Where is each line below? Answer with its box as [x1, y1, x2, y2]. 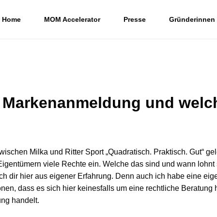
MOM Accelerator [44, 15, 100, 23]
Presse [124, 15, 146, 23]
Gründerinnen [169, 15, 215, 23]
